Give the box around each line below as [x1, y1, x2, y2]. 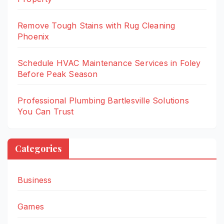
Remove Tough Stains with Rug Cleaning [17, 20, 175, 30]
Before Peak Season [17, 68, 98, 79]
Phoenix [17, 31, 49, 41]
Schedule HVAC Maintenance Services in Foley [17, 57, 201, 68]
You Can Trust [17, 106, 74, 116]
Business [17, 174, 52, 185]
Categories [15, 142, 61, 154]
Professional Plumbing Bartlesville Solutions [17, 95, 189, 105]
